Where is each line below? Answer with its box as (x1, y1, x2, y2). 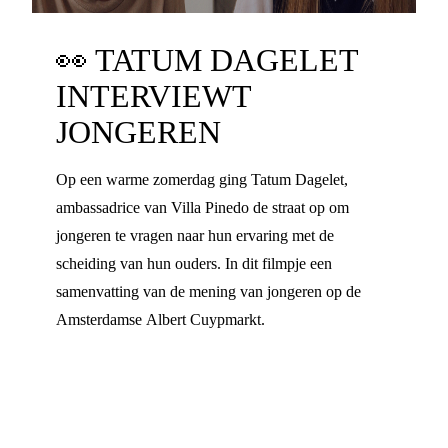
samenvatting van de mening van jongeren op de (56, 283, 361, 300)
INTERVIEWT (56, 78, 251, 114)
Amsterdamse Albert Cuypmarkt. (56, 311, 265, 328)
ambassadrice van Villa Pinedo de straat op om (56, 199, 349, 216)
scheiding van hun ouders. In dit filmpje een (56, 255, 332, 272)
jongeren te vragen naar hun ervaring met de (56, 227, 334, 244)
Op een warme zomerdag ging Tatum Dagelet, (56, 171, 348, 188)
